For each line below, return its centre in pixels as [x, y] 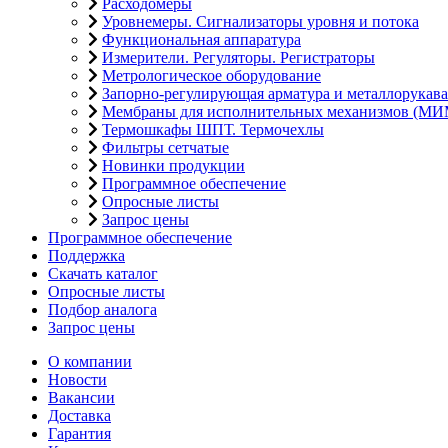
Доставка [79, 415]
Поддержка [86, 255]
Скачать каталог [103, 273]
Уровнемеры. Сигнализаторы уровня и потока [260, 21]
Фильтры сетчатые [165, 147]
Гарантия [79, 433]
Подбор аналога [102, 309]
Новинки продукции [173, 165]
